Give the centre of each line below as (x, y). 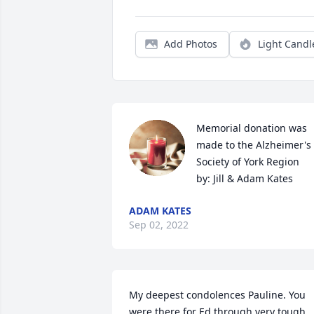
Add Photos (191, 44)
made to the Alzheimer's (254, 145)
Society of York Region (248, 162)
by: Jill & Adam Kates (245, 178)
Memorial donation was (252, 128)
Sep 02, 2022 (159, 225)
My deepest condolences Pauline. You (217, 295)
